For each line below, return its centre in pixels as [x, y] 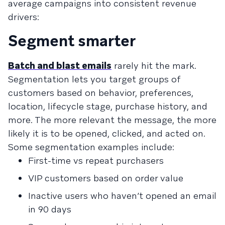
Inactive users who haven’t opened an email [122, 195]
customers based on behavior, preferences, [101, 92]
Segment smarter [72, 41]
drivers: [24, 17]
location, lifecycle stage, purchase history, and [108, 106]
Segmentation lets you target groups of [94, 79]
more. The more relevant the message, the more [112, 120]
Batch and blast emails [60, 65]
